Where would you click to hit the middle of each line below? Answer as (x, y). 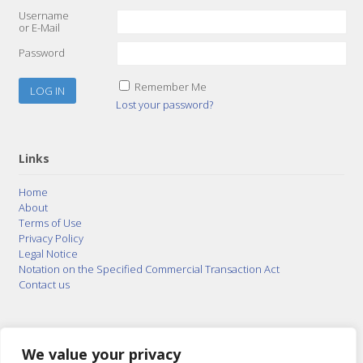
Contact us (44, 284)
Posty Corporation (185, 339)
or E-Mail (39, 28)
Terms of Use (50, 222)
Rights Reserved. (295, 352)
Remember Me (170, 87)
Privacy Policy (51, 238)
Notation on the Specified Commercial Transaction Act (149, 269)
